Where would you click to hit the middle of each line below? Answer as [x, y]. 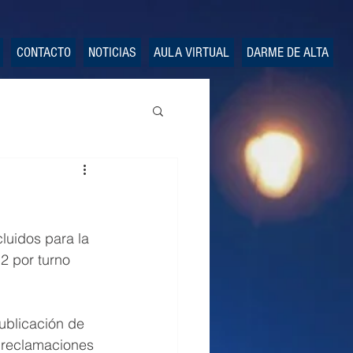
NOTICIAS [112, 52]
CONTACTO [43, 52]
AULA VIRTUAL [191, 52]
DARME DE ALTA [288, 52]
